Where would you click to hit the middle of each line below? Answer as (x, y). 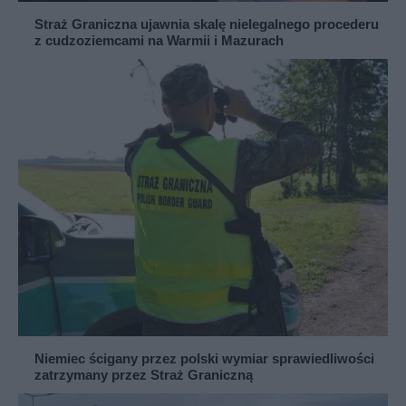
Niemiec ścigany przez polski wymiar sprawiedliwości (204, 358)
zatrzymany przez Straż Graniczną (144, 375)
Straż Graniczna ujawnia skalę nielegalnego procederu (207, 24)
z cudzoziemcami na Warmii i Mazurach (159, 40)
